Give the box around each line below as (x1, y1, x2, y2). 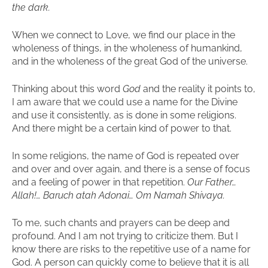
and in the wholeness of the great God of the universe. (12, 56, 248, 67)
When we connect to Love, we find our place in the (12, 29, 235, 41)
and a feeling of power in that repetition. (12, 176, 187, 188)
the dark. (12, 2, 50, 13)
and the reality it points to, (141, 83, 255, 95)
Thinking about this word (12, 83, 123, 95)
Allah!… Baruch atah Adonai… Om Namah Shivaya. (12, 190, 225, 201)
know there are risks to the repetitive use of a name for (12, 243, 251, 255)
